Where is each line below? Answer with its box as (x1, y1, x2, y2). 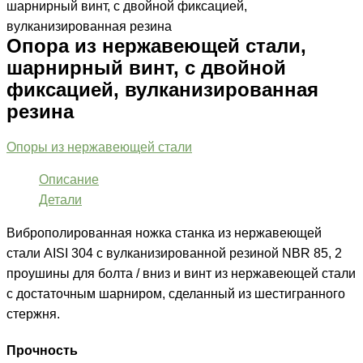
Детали (39, 193, 82, 207)
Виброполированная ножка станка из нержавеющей (6, 225, 322, 240)
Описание (39, 173, 99, 186)
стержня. (6, 306, 60, 321)
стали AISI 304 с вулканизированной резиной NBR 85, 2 (6, 246, 342, 260)
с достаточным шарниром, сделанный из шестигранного (6, 286, 345, 301)
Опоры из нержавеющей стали (6, 139, 192, 154)
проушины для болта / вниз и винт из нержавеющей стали (6, 266, 356, 280)
